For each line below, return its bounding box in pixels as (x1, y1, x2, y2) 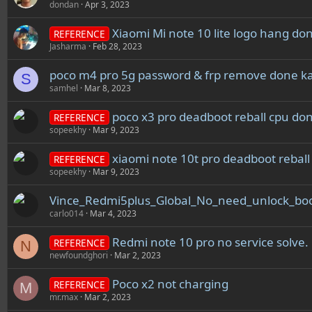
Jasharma (49, 40, 86, 52)
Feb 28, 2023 (93, 40, 142, 52)
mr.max (49, 291, 78, 303)
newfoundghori (49, 249, 108, 261)
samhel (49, 82, 78, 94)
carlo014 (49, 208, 84, 219)
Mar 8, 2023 (84, 82, 131, 94)
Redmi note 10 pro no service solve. (111, 234, 309, 250)
